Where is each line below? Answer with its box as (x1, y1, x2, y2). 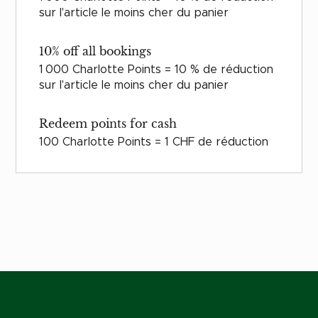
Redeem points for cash (39, 116, 177, 131)
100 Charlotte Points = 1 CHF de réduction (39, 136, 269, 148)
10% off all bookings (39, 44, 152, 59)
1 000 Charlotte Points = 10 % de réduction (39, 64, 274, 76)
